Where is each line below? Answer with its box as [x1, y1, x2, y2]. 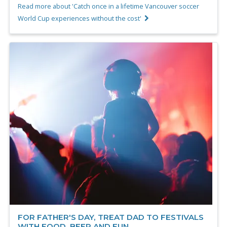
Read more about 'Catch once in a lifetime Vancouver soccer [18, 1, 199, 11]
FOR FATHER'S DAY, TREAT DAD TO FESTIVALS [18, 212, 204, 222]
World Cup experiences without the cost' [18, 13, 141, 23]
